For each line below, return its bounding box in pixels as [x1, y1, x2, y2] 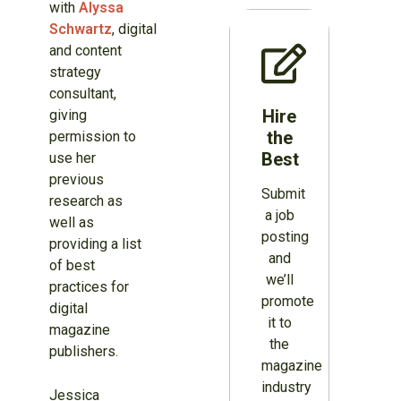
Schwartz [48, 21, 112, 38]
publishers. [48, 343, 118, 361]
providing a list [48, 235, 141, 253]
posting [261, 228, 310, 246]
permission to [48, 128, 136, 146]
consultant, [48, 85, 116, 103]
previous [48, 171, 104, 189]
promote [261, 293, 315, 311]
